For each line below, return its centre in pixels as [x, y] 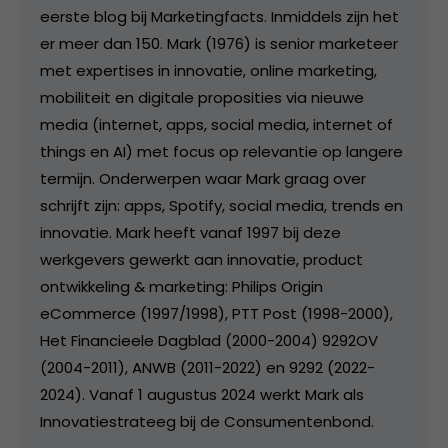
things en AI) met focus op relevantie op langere [221, 151]
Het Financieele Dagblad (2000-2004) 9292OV [209, 340]
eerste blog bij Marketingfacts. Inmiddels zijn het [219, 16]
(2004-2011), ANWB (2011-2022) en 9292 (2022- [207, 367]
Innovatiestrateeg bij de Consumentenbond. [207, 421]
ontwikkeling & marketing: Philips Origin [181, 286]
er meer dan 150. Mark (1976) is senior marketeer [219, 43]
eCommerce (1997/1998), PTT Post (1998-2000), [216, 313]
